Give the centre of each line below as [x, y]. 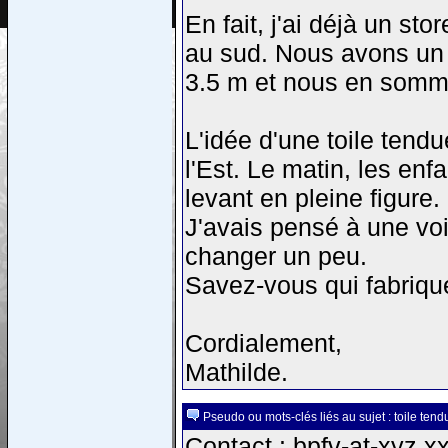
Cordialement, [263, 343]
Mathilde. [236, 372]
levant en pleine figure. [312, 198]
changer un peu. [275, 256]
